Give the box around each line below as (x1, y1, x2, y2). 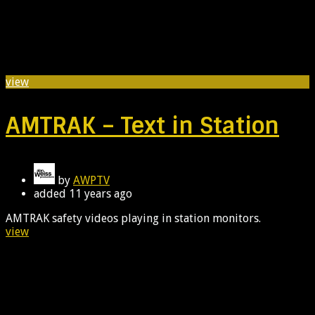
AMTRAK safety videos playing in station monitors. (6, 211, 261, 225)
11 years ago (69, 186, 132, 200)
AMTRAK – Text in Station (6, 110, 279, 141)
